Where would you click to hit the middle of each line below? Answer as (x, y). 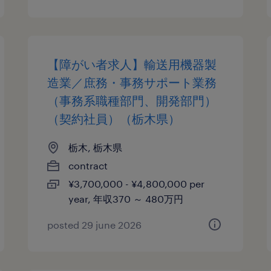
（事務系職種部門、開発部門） (132, 100)
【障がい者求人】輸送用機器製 (132, 64)
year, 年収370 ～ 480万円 (126, 199)
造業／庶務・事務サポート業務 (132, 82)
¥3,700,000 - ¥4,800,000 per (137, 184)
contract (88, 165)
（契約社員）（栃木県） (114, 119)
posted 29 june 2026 (95, 225)
